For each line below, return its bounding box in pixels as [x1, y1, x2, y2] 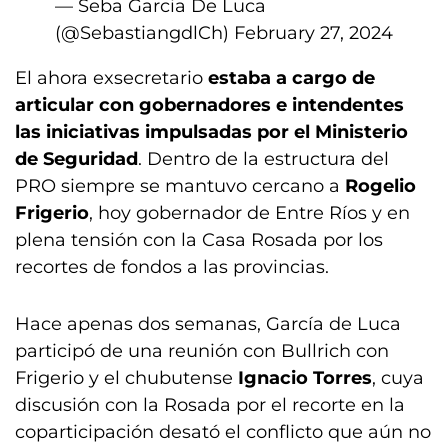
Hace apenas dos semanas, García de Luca [15, 313, 401, 335]
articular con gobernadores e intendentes [15, 94, 404, 116]
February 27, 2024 [234, 22, 393, 44]
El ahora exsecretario [15, 67, 208, 89]
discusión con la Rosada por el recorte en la [15, 394, 405, 416]
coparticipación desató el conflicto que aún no [15, 421, 431, 443]
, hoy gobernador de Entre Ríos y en [89, 202, 410, 224]
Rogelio [345, 175, 416, 197]
